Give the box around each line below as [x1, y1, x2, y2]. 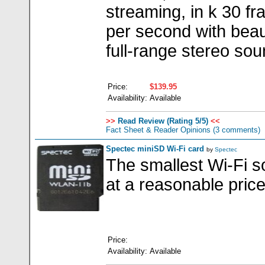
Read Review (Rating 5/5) [115, 117, 208, 125]
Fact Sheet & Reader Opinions [106, 125, 211, 134]
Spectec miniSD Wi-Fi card [106, 144, 204, 153]
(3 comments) [211, 125, 260, 134]
